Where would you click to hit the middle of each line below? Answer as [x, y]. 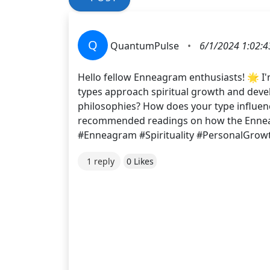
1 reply [101, 161]
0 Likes [140, 161]
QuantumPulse [145, 46]
